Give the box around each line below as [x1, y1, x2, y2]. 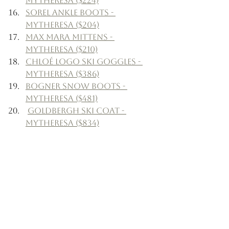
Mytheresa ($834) [26, 118, 99, 128]
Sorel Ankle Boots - [26, 7, 116, 17]
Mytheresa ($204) [26, 19, 99, 30]
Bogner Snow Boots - [26, 81, 127, 91]
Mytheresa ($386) [26, 68, 99, 79]
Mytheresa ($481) [26, 93, 98, 103]
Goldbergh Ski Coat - [28, 105, 126, 116]
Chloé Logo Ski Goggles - [26, 56, 143, 66]
